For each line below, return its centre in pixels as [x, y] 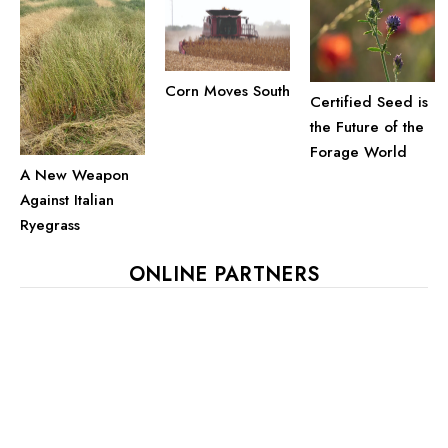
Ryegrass [50, 224]
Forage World [358, 151]
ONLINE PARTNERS [224, 274]
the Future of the [367, 126]
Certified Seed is [369, 101]
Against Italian [67, 199]
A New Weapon [74, 174]
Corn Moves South [227, 91]
